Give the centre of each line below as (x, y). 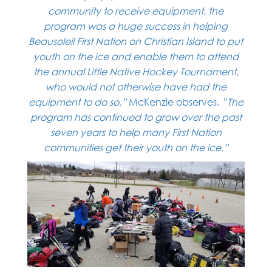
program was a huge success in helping (136, 26)
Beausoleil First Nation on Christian (107, 41)
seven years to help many (111, 132)
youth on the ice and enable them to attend (136, 56)
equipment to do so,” (78, 102)
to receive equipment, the (164, 11)
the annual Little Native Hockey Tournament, (136, 71)
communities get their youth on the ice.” (136, 147)
